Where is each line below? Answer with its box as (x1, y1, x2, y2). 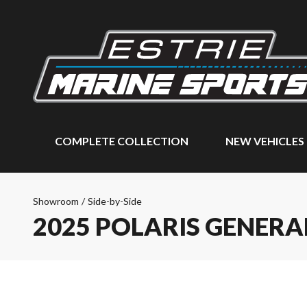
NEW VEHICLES (225, 134, 304, 147)
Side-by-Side (88, 195, 142, 207)
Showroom (33, 195, 79, 207)
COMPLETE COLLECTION (55, 134, 188, 147)
